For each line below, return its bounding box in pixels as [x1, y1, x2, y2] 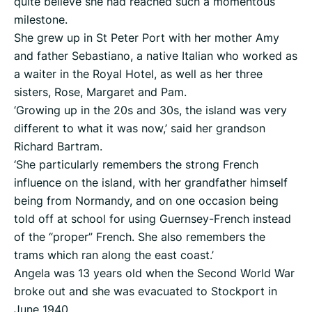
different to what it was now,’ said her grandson [14, 120, 265, 136]
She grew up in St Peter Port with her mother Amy [14, 30, 279, 46]
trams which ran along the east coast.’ [14, 247, 214, 263]
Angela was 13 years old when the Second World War [14, 265, 295, 281]
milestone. [14, 12, 68, 28]
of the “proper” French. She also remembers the [14, 229, 265, 245]
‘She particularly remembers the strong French [14, 157, 258, 173]
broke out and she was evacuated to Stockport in [14, 283, 277, 299]
